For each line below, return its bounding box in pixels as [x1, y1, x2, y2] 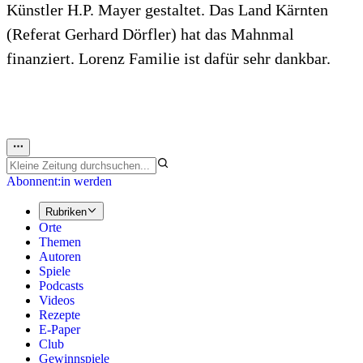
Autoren [39, 249, 81, 263]
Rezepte [39, 307, 80, 322]
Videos [39, 293, 75, 307]
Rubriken [45, 205, 87, 218]
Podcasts [39, 278, 83, 293]
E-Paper [39, 322, 80, 336]
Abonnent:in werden [6, 174, 112, 189]
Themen [39, 234, 81, 249]
